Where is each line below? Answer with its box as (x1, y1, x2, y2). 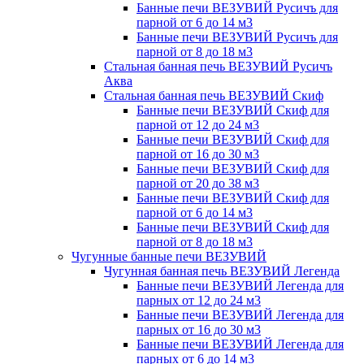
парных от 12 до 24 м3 (136, 293, 261, 308)
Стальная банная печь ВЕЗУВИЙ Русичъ (104, 59, 332, 74)
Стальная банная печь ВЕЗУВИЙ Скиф (104, 89, 323, 103)
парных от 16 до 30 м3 (136, 323, 261, 337)
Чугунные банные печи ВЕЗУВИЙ (71, 249, 266, 264)
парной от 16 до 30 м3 (136, 147, 259, 162)
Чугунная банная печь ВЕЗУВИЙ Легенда (104, 264, 340, 279)
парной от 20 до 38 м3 (136, 176, 259, 191)
